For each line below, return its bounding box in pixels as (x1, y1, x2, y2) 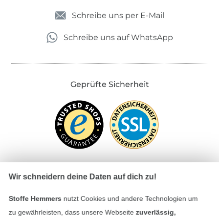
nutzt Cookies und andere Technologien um (61, 195, 198, 202)
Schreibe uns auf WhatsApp (63, 32, 173, 42)
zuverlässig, (135, 208, 176, 216)
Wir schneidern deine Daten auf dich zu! (8, 173, 156, 181)
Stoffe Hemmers (8, 195, 62, 202)
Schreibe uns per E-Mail (72, 10, 164, 20)
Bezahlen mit (80, 189, 139, 200)
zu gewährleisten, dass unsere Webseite (8, 208, 136, 216)
